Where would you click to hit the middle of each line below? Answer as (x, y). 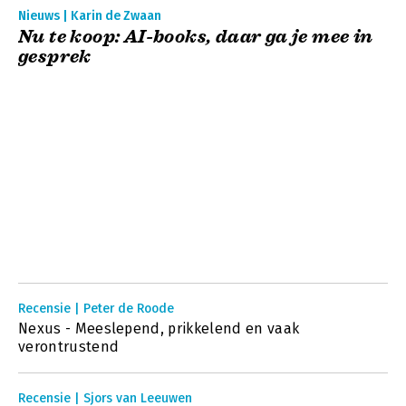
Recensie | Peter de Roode (96, 309)
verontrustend (69, 347)
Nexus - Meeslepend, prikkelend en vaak (159, 329)
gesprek (55, 57)
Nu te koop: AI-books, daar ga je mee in (196, 37)
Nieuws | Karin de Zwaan (90, 16)
